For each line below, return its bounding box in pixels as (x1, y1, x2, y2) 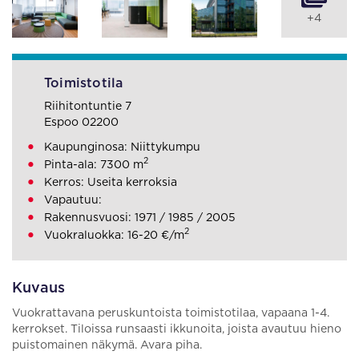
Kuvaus (12, 281, 65, 296)
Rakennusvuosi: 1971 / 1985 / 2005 (44, 212, 236, 224)
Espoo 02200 (44, 117, 119, 128)
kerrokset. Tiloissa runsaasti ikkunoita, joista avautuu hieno (12, 324, 341, 335)
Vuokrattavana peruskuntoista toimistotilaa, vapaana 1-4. (12, 308, 329, 319)
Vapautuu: (44, 195, 102, 206)
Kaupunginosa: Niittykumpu (44, 142, 200, 153)
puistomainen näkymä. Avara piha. (12, 340, 202, 351)
